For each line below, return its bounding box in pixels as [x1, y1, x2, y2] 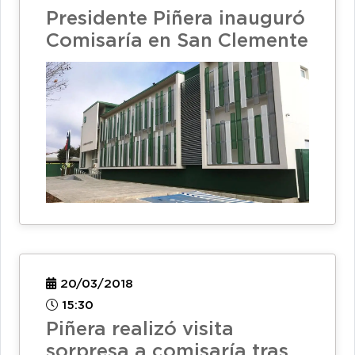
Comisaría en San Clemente [46, 32, 308, 50]
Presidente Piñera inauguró [46, 10, 305, 28]
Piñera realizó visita [46, 321, 234, 339]
